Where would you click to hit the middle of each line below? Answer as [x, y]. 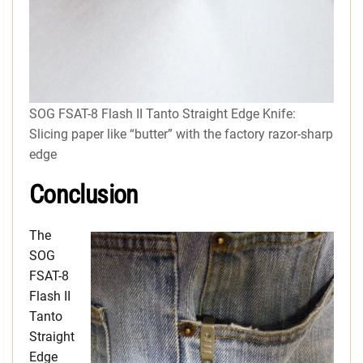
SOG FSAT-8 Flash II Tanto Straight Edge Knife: [162, 113]
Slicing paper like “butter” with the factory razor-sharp [181, 134]
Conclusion [84, 194]
